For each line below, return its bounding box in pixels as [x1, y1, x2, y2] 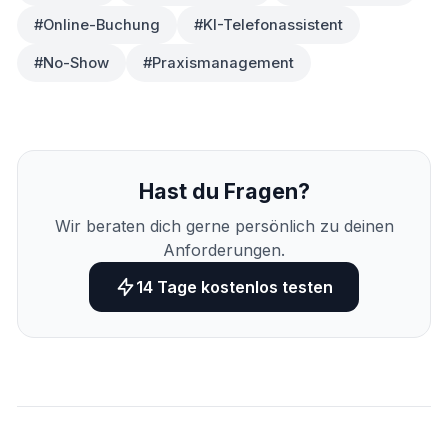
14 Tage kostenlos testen [136, 276, 334, 297]
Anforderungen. [163, 240, 285, 261]
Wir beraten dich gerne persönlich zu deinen [54, 216, 394, 237]
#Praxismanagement [143, 53, 294, 72]
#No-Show [34, 53, 109, 72]
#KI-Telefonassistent [194, 15, 343, 34]
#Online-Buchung [34, 15, 160, 34]
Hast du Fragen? [138, 177, 310, 204]
